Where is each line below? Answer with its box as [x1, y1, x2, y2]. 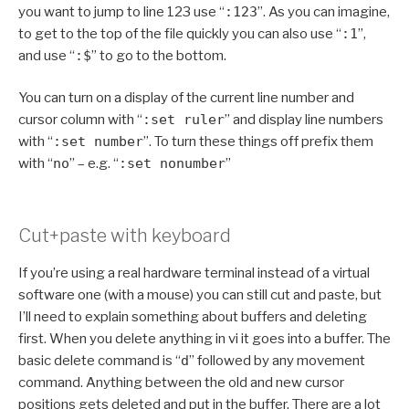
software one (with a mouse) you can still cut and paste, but [18, 286, 382, 303]
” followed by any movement [189, 351, 365, 369]
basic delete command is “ [18, 351, 181, 369]
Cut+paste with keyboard [18, 224, 231, 246]
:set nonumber [119, 155, 225, 173]
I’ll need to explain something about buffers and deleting [18, 308, 367, 325]
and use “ [18, 47, 75, 64]
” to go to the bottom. [91, 47, 226, 64]
